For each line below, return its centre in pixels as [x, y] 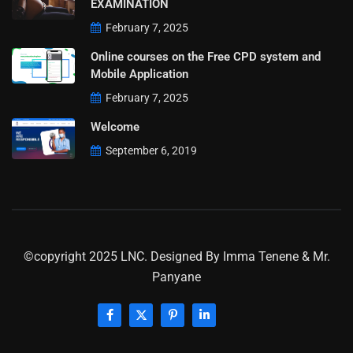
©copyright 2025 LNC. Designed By [123, 257]
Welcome [115, 126]
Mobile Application [139, 74]
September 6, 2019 [150, 150]
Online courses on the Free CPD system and [206, 56]
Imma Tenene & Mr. [276, 257]
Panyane [176, 277]
